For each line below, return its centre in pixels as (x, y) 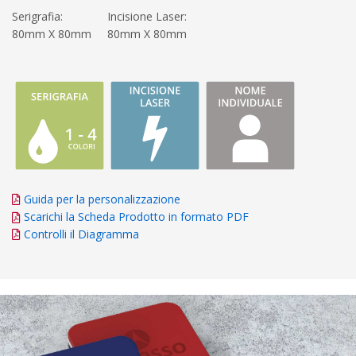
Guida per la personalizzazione (102, 199)
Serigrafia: (37, 16)
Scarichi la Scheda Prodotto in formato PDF (135, 216)
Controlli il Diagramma (81, 234)
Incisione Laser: (147, 16)
